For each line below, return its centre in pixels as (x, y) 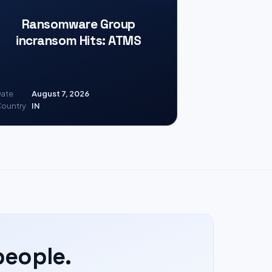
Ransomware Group (78, 24)
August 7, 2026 (60, 93)
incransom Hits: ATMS (79, 40)
